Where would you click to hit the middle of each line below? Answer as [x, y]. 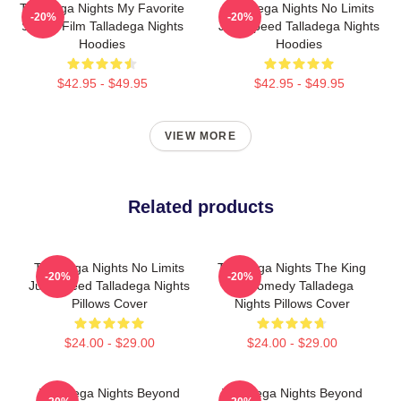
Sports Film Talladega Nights [102, 26]
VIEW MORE [200, 136]
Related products [200, 207]
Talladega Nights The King [292, 268]
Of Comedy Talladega [292, 286]
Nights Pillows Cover [292, 303]
